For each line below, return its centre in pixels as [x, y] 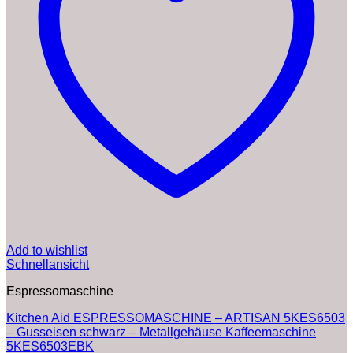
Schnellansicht [48, 265]
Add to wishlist [47, 251]
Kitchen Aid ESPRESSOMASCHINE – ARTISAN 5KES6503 [176, 318]
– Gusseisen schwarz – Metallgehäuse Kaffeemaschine [161, 333]
